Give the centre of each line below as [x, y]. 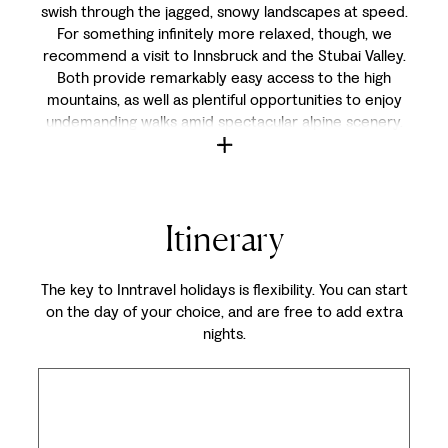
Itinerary [224, 238]
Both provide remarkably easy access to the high [224, 77]
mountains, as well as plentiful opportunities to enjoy [224, 99]
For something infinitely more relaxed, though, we [224, 33]
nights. [224, 333]
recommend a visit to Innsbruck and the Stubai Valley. [224, 55]
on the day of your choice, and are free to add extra [224, 311]
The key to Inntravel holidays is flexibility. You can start [224, 289]
